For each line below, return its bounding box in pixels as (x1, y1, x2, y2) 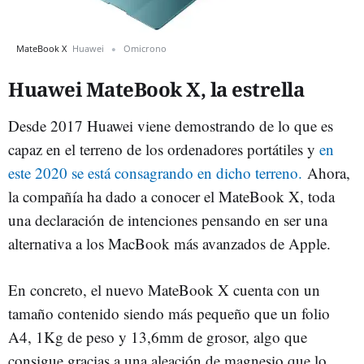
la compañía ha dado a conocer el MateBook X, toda (8, 185, 335, 206)
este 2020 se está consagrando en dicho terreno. (8, 162, 302, 183)
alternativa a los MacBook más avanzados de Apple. (8, 232, 336, 253)
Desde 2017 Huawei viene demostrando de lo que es (8, 115, 333, 136)
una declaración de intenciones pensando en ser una (8, 209, 327, 230)
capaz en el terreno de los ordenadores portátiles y (8, 138, 319, 159)
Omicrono (123, 41, 167, 54)
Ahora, (302, 162, 350, 183)
